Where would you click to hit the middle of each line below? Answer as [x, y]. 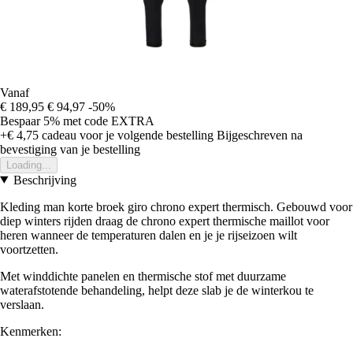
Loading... [29, 165]
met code [87, 121]
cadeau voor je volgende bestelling [126, 135]
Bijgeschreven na [260, 135]
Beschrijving [45, 180]
